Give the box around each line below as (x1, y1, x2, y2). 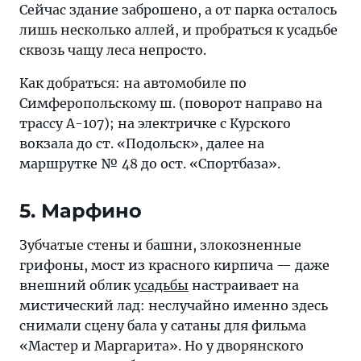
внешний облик (19, 277, 134, 294)
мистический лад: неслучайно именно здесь (19, 297, 328, 314)
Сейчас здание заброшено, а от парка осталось (19, 2, 337, 19)
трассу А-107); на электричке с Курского (19, 115, 291, 132)
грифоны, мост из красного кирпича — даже (19, 257, 330, 274)
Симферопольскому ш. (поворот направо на (19, 95, 322, 112)
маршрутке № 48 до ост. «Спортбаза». (19, 156, 280, 172)
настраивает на (189, 277, 299, 294)
